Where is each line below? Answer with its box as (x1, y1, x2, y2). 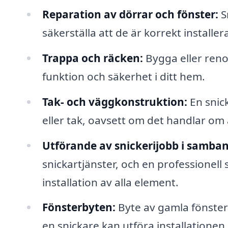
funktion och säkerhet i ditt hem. (42, 69, 205, 83)
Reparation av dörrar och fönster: (42, 7, 218, 21)
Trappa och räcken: (42, 50, 143, 65)
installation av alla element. (42, 175, 179, 189)
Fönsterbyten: (42, 200, 116, 215)
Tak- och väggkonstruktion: (42, 94, 187, 109)
